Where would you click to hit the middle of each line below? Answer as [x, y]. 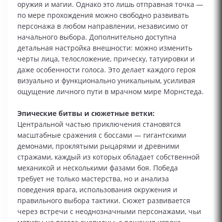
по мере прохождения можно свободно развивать [103, 15]
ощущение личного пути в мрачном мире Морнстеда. [111, 92]
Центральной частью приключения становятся [99, 124]
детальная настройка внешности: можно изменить [105, 48]
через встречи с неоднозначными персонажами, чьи [109, 212]
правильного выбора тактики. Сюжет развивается [104, 201]
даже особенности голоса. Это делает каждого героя [107, 70]
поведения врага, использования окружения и [97, 190]
